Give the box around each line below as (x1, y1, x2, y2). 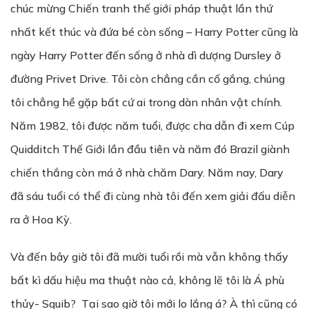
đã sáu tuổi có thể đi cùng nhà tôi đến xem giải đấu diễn (10, 189, 295, 203)
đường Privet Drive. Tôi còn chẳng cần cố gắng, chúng (10, 72, 285, 86)
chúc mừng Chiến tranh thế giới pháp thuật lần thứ (10, 1, 272, 15)
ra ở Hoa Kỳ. (10, 212, 72, 226)
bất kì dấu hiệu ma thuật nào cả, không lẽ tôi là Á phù (10, 273, 284, 287)
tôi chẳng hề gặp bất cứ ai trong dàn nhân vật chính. (10, 95, 282, 109)
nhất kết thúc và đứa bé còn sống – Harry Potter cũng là (10, 25, 298, 39)
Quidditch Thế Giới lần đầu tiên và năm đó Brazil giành (10, 142, 290, 156)
